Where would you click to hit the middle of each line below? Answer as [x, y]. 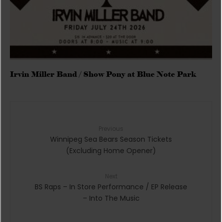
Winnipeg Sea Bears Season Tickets [111, 139]
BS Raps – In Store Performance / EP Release [111, 187]
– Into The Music [111, 198]
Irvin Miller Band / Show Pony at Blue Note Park [103, 74]
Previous [111, 128]
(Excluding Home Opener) [111, 150]
